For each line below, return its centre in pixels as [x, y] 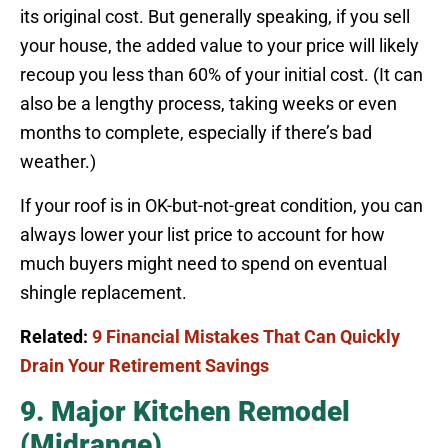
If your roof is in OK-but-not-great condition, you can [221, 205]
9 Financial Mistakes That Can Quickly [246, 336]
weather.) [58, 161]
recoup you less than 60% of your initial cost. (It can [221, 74]
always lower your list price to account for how [202, 234]
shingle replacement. [103, 292]
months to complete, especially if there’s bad [196, 132]
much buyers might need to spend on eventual [203, 263]
